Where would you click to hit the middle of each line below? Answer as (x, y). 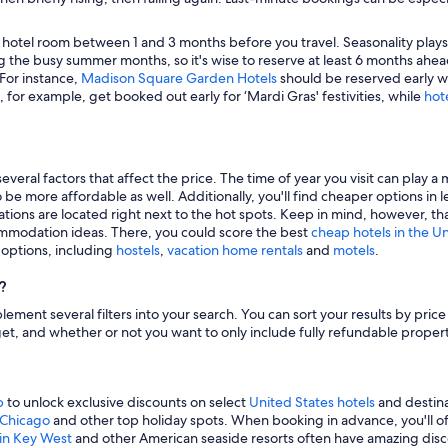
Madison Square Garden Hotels (179, 77)
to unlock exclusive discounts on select (126, 401)
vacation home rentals (235, 249)
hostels (138, 249)
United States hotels (312, 401)
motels (354, 249)
